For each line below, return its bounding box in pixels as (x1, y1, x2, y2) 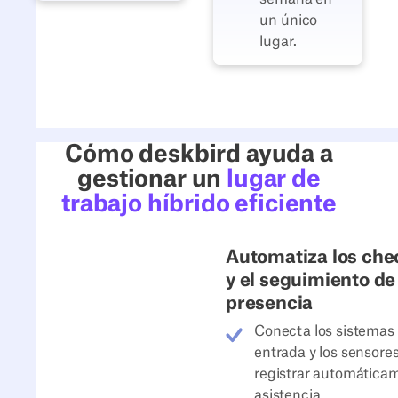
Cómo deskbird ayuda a (65, 143, 333, 167)
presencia (226, 294, 314, 314)
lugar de (227, 168, 321, 192)
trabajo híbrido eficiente (61, 193, 337, 217)
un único (259, 12, 318, 28)
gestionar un (77, 168, 227, 192)
